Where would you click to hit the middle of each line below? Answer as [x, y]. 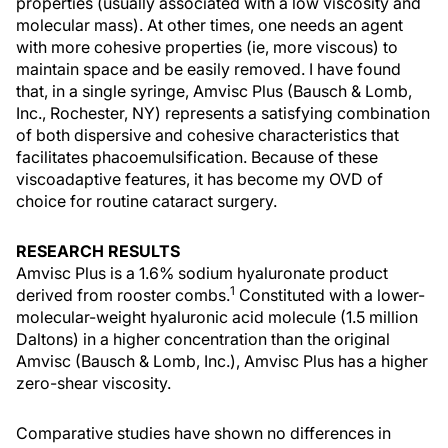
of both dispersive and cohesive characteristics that [207, 135]
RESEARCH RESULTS [98, 251]
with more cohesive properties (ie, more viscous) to [207, 47]
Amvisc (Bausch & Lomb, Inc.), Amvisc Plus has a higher [222, 361]
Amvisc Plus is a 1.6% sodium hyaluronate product [202, 273]
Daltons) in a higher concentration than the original [203, 339]
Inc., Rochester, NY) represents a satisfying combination [223, 113]
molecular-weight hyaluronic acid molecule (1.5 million [217, 317]
